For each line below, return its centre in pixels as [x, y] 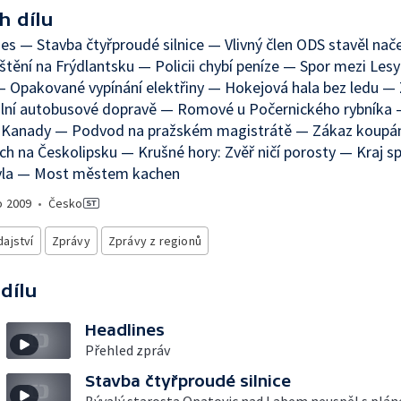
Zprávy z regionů [155, 241]
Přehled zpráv [128, 350]
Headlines [125, 330]
